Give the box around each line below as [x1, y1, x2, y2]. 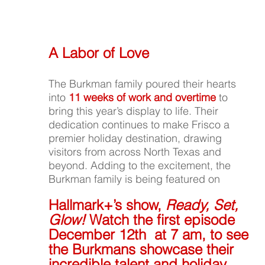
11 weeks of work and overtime [69, 91, 216, 105]
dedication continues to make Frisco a [49, 118, 233, 132]
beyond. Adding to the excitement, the [49, 159, 234, 173]
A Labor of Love [49, 44, 150, 62]
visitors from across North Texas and [49, 145, 225, 159]
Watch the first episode [85, 211, 240, 229]
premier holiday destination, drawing [49, 131, 225, 146]
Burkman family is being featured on [49, 172, 221, 186]
